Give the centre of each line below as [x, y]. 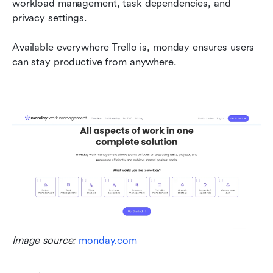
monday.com [108, 240]
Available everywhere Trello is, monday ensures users [133, 48]
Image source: [46, 240]
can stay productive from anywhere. [94, 62]
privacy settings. [50, 18]
